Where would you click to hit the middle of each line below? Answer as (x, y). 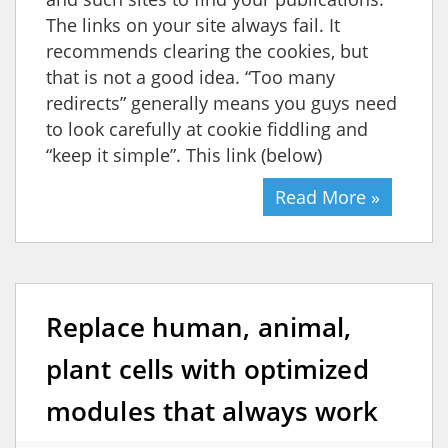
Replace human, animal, (199, 326)
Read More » (327, 196)
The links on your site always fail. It (193, 24)
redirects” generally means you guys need (221, 102)
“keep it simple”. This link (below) (184, 154)
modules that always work (212, 410)
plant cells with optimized (207, 368)
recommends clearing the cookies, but (207, 50)
